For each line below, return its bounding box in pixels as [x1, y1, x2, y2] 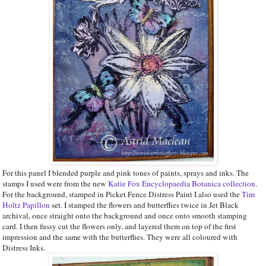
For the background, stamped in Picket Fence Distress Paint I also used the [2, 188, 242, 199]
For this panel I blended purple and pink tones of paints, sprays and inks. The [2, 167, 249, 178]
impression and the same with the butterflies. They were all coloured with [2, 231, 237, 242]
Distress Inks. [2, 242, 45, 253]
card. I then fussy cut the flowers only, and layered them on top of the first [2, 220, 236, 232]
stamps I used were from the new [2, 178, 108, 189]
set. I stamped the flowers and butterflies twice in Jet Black [52, 199, 239, 210]
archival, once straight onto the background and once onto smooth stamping [2, 210, 247, 221]
